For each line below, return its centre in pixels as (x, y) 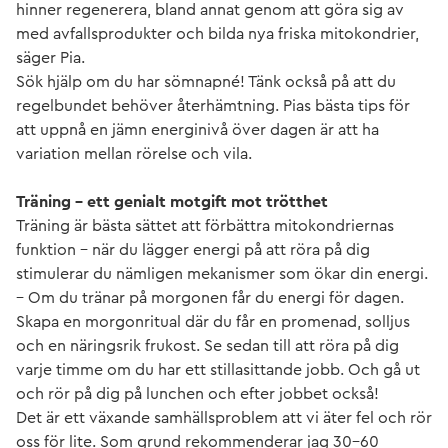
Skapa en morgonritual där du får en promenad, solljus (213, 321)
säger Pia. (50, 57)
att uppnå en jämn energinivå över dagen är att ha (197, 129)
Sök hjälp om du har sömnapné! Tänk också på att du (206, 81)
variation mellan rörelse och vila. (134, 153)
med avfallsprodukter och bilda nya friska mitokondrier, (217, 33)
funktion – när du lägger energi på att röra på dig (193, 249)
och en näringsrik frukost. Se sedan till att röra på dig (207, 345)
